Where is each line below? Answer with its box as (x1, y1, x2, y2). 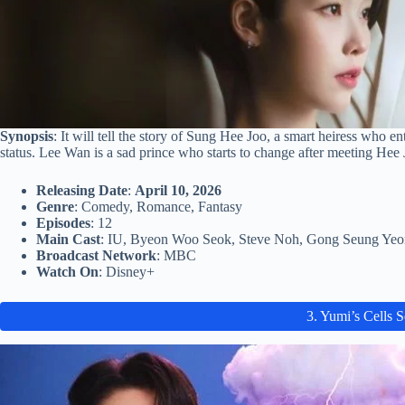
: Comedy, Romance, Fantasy (74, 199, 242, 215)
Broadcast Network (36, 248, 156, 264)
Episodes (36, 215, 90, 231)
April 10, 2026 (135, 183, 225, 199)
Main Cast (36, 231, 100, 248)
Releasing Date (36, 183, 127, 199)
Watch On (36, 264, 99, 280)
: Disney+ (99, 264, 155, 280)
